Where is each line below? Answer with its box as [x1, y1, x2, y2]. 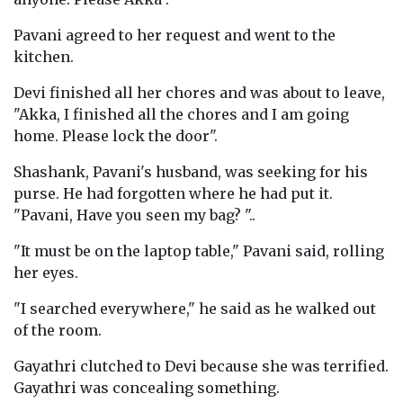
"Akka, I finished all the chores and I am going [13, 105, 349, 123]
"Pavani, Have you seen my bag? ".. [13, 206, 255, 224]
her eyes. [13, 264, 78, 282]
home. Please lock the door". [13, 127, 218, 145]
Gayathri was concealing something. [13, 379, 280, 397]
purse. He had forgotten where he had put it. [13, 184, 333, 202]
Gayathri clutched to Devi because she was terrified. [13, 357, 389, 375]
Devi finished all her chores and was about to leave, [13, 84, 385, 102]
